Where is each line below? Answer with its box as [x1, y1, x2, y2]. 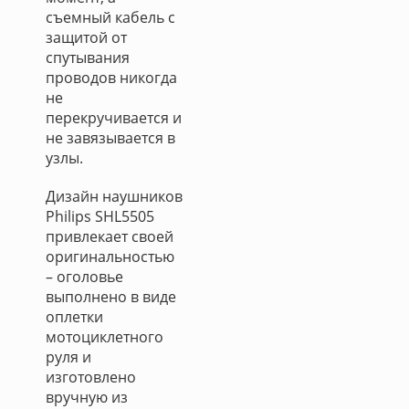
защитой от [46, 27, 127, 47]
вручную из [46, 387, 128, 407]
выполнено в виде [46, 287, 176, 307]
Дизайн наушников [46, 186, 183, 206]
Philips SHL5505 [46, 206, 154, 226]
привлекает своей [46, 226, 173, 246]
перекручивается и [46, 108, 182, 128]
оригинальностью [46, 246, 174, 267]
